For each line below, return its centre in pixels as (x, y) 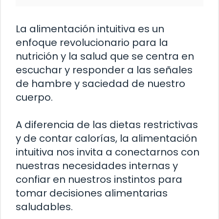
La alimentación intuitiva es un (90, 29)
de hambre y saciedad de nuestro (100, 84)
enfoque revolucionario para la (92, 43)
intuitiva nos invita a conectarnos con (108, 152)
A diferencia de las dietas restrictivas (107, 125)
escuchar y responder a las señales (104, 70)
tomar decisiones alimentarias (92, 193)
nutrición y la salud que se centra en (105, 56)
